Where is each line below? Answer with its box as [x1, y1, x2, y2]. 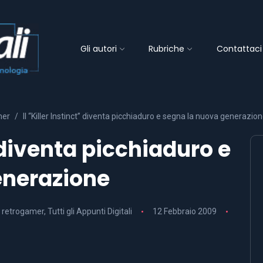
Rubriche [149, 42, 185, 55]
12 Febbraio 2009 [152, 207, 217, 217]
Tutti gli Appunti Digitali [47, 207, 132, 217]
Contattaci [216, 42, 262, 55]
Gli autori [80, 42, 117, 55]
